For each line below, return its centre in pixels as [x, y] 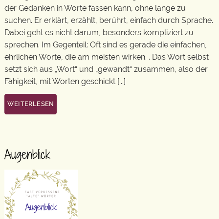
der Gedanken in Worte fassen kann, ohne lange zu [95, 8]
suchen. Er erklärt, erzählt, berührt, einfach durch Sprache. [109, 20]
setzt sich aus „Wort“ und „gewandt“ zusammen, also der [106, 69]
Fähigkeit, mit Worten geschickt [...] [65, 81]
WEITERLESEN [31, 104]
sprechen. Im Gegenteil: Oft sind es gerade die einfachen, [106, 45]
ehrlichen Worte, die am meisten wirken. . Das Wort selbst [107, 57]
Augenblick [27, 154]
